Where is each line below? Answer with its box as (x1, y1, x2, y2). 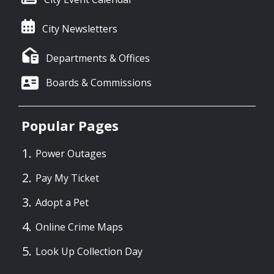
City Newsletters (42, 22, 117, 36)
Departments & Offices (46, 51, 150, 65)
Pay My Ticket (35, 171, 99, 185)
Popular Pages (21, 116, 119, 135)
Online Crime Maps (35, 220, 123, 234)
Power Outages (35, 147, 106, 161)
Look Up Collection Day (35, 245, 143, 259)
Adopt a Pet (35, 196, 89, 210)
